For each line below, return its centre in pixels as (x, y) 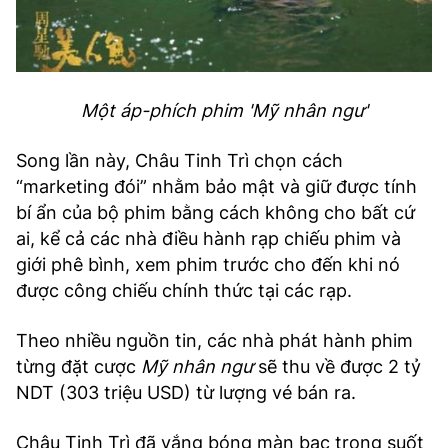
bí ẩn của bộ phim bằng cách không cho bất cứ (215, 212)
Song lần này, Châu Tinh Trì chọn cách (179, 160)
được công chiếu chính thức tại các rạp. (184, 290)
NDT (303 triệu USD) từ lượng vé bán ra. (186, 392)
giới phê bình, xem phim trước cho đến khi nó (208, 264)
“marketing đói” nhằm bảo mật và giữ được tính (216, 186)
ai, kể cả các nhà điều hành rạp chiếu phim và (208, 238)
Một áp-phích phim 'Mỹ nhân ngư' (224, 110)
